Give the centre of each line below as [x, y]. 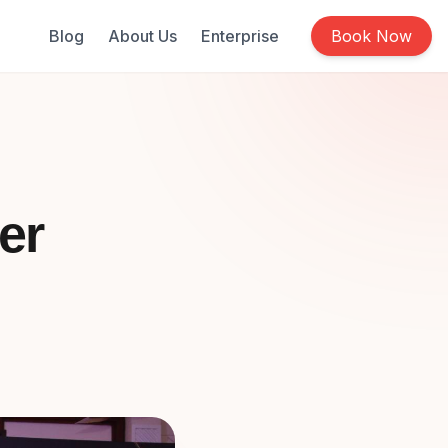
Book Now [371, 36]
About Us [142, 36]
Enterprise [240, 36]
